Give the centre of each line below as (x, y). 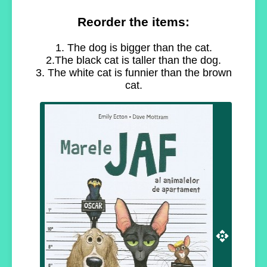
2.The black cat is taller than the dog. (133, 60)
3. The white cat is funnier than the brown (133, 73)
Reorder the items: (133, 22)
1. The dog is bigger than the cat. (133, 48)
